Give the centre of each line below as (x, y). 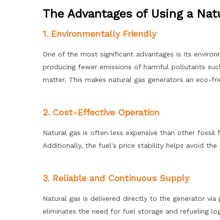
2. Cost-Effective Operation (101, 112)
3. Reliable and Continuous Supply (116, 178)
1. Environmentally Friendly (99, 34)
